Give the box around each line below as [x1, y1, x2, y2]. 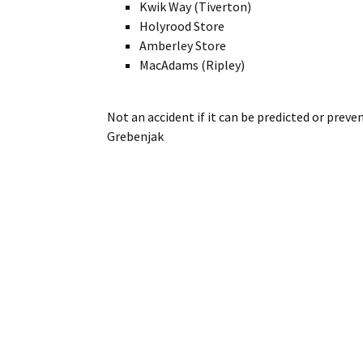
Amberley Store [139, 36, 226, 53]
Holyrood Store [139, 17, 224, 34]
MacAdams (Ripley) [139, 56, 245, 73]
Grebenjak [107, 127, 164, 144]
